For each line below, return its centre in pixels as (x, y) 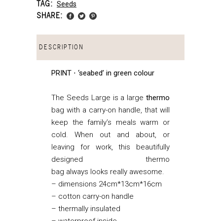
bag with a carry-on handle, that (104, 110)
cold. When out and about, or (110, 134)
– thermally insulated (86, 208)
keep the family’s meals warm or (110, 122)
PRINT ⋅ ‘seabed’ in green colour (103, 73)
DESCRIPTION (61, 47)
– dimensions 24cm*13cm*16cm (107, 184)
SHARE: (50, 15)
